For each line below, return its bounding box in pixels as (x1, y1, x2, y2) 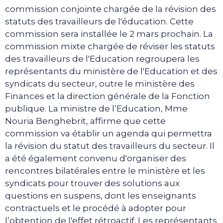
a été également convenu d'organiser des (5, 153, 186, 163)
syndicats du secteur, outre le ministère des (5, 78, 195, 89)
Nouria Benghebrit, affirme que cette (5, 115, 166, 126)
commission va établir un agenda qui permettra (5, 128, 212, 138)
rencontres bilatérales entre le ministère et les (5, 165, 205, 176)
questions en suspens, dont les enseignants (5, 190, 196, 201)
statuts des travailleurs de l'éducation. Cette (5, 16, 194, 26)
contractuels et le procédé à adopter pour (5, 203, 186, 213)
